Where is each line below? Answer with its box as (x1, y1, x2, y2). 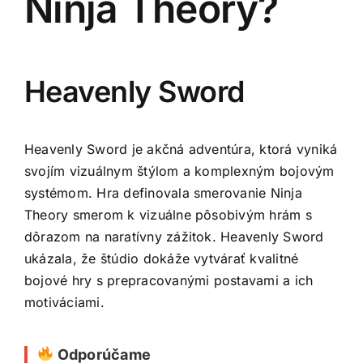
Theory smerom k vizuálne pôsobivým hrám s (24, 206, 312, 223)
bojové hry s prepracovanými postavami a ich (24, 271, 314, 288)
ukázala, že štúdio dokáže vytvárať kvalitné (24, 250, 299, 267)
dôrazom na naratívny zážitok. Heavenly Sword (24, 228, 324, 245)
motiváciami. (24, 293, 105, 310)
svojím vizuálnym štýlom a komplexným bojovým (24, 162, 335, 179)
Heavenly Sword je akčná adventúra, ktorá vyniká (24, 140, 338, 157)
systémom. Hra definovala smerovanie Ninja (24, 184, 302, 201)
